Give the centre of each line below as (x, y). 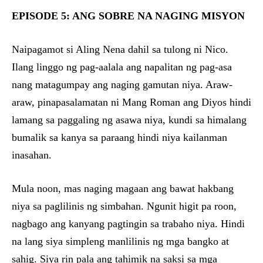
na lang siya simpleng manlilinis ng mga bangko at (120, 242)
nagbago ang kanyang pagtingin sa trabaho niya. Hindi (128, 224)
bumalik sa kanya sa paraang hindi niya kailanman (119, 138)
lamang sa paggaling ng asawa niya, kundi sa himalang (129, 120)
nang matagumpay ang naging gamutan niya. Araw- (122, 85)
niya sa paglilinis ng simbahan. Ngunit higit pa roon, (124, 206)
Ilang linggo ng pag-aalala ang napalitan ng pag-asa (122, 67)
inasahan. (32, 155)
